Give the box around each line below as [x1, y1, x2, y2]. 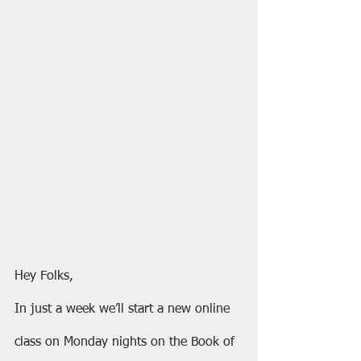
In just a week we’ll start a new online [15, 302, 234, 316]
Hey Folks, [15, 269, 73, 283]
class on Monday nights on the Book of [15, 335, 239, 349]
